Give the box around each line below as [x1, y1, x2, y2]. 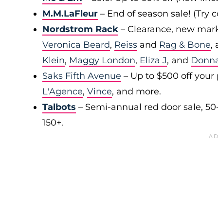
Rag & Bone [159, 39, 211, 50]
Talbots [42, 102, 76, 112]
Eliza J [140, 55, 167, 66]
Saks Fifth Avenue [42, 71, 121, 81]
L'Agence [42, 86, 83, 97]
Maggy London [69, 55, 135, 66]
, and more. [112, 86, 161, 97]
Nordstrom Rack [42, 24, 118, 35]
